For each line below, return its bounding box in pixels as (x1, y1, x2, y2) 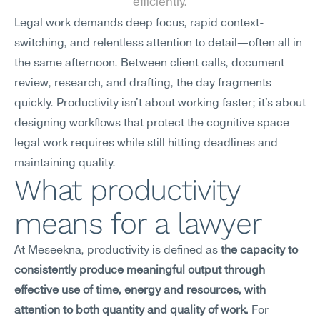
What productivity (14, 173, 240, 207)
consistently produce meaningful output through (14, 265, 265, 276)
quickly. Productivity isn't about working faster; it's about (14, 98, 306, 109)
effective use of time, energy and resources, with (14, 285, 266, 296)
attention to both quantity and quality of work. (14, 305, 249, 316)
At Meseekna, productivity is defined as (14, 245, 221, 256)
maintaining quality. (14, 158, 116, 169)
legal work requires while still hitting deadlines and (14, 138, 278, 149)
